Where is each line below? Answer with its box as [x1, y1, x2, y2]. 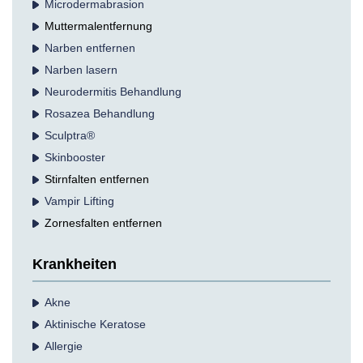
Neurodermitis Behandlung [45, 85, 181, 98]
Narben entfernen [45, 41, 135, 54]
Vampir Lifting [45, 194, 114, 207]
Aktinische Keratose [45, 318, 146, 331]
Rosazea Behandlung [45, 107, 155, 120]
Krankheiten [32, 256, 117, 272]
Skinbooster [45, 151, 105, 164]
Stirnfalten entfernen [45, 173, 149, 186]
